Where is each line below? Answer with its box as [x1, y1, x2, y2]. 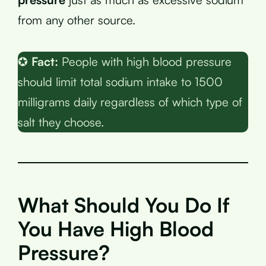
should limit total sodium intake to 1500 [18, 74, 223, 89]
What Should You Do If [18, 192, 230, 217]
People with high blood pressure [58, 53, 232, 69]
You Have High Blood [18, 216, 214, 241]
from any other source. [18, 12, 135, 27]
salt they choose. [18, 114, 104, 129]
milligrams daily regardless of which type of [18, 94, 242, 109]
